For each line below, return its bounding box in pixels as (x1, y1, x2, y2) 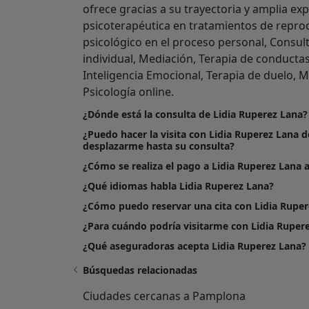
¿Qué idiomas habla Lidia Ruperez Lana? (83, 179, 274, 193)
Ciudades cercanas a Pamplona (83, 288, 246, 304)
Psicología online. (83, 84, 174, 100)
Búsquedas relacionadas (83, 263, 197, 277)
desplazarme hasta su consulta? (83, 139, 235, 153)
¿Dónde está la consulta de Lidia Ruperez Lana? (83, 108, 308, 121)
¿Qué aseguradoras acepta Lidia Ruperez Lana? (83, 239, 306, 253)
